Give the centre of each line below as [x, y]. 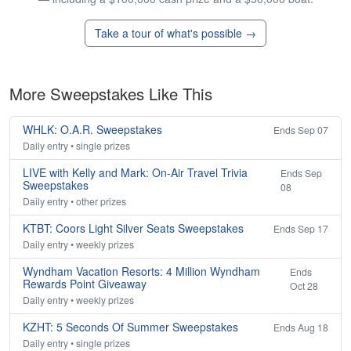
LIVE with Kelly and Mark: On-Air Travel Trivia [135, 173]
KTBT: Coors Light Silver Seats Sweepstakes [133, 228]
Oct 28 [304, 286]
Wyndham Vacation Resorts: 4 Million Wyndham [141, 271]
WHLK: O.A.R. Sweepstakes [92, 130]
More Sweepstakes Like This [111, 94]
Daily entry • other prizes [74, 201]
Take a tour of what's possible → [175, 33]
